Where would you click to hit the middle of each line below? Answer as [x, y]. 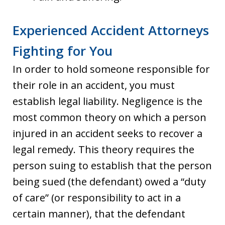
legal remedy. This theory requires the [103, 149]
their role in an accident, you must [94, 85]
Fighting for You [63, 51]
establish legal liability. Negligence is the [107, 101]
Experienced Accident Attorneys [111, 30]
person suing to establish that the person [112, 165]
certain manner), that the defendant [99, 214]
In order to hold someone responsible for [111, 69]
